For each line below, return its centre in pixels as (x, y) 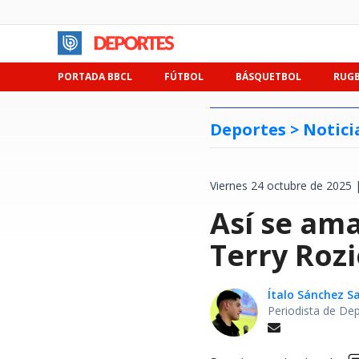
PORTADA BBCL (95, 77)
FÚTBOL (184, 77)
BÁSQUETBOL (268, 77)
